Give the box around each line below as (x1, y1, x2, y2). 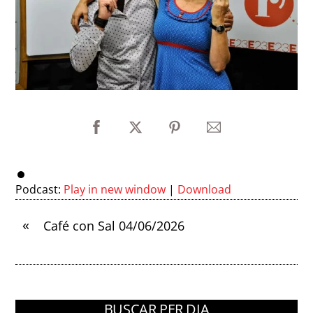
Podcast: (15, 181, 64, 197)
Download (177, 181, 232, 197)
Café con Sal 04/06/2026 (43, 217, 185, 234)
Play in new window (64, 181, 166, 197)
